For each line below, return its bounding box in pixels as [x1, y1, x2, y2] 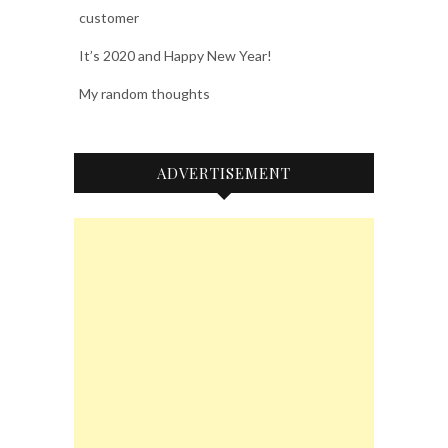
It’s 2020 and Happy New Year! [79, 46, 272, 64]
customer [79, 8, 139, 26]
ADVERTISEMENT [157, 162, 291, 183]
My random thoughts [79, 84, 210, 102]
